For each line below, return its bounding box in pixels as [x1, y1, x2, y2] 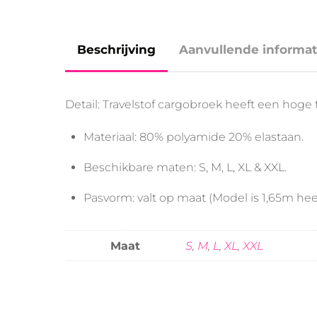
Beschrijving [76, 42, 156, 57]
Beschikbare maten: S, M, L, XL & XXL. [83, 161, 287, 175]
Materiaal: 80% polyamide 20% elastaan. [83, 130, 304, 144]
